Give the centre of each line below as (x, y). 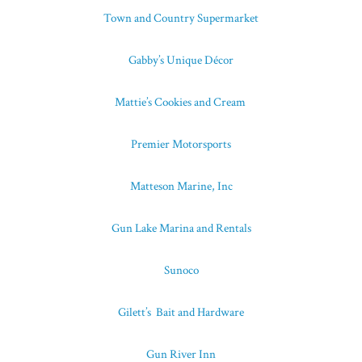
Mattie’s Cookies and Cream (181, 103)
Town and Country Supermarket (181, 19)
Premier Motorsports (181, 144)
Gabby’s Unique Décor (181, 61)
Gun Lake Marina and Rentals (181, 228)
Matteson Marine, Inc (181, 186)
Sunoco (181, 270)
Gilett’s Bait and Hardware (181, 312)
